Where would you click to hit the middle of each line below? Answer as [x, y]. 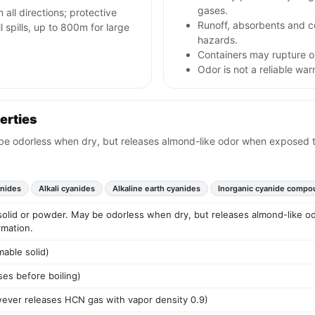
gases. [213, 11]
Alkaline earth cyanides [156, 189]
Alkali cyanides [67, 189]
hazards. [218, 40]
